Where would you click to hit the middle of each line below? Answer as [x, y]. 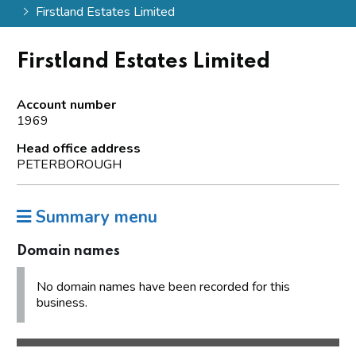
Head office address [79, 148]
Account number [66, 104]
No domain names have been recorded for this [163, 286]
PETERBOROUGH [69, 164]
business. [62, 302]
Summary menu [94, 217]
